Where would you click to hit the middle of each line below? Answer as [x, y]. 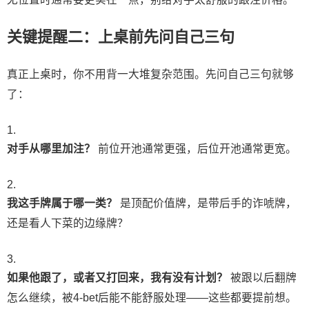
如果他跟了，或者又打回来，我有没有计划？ [117, 277]
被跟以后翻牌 [262, 277]
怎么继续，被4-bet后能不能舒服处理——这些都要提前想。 [152, 297]
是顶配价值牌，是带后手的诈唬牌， [207, 203]
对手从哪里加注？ [51, 148]
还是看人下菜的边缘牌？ [68, 223]
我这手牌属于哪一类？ [62, 203]
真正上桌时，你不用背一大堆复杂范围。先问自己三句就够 [150, 74]
